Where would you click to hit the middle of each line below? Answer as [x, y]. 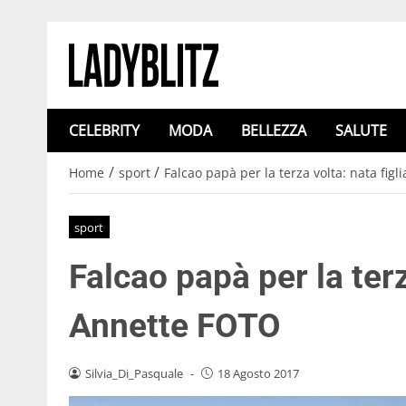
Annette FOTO [175, 325]
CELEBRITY [104, 130]
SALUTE [361, 130]
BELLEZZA [274, 130]
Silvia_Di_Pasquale [134, 373]
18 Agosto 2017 [258, 373]
